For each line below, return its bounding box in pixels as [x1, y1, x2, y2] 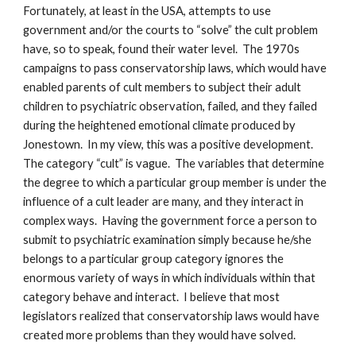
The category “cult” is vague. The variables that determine [23, 157, 325, 170]
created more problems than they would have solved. [23, 328, 296, 342]
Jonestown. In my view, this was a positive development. [23, 137, 316, 151]
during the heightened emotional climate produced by [23, 118, 296, 132]
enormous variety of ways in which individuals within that [23, 271, 316, 284]
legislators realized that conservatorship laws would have [23, 309, 320, 323]
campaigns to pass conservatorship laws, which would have [23, 61, 327, 75]
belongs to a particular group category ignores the [23, 252, 284, 265]
